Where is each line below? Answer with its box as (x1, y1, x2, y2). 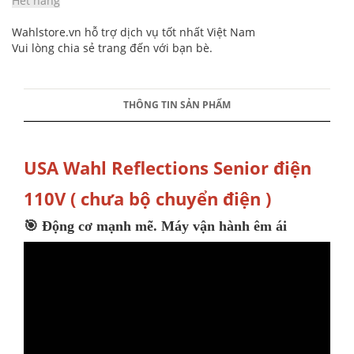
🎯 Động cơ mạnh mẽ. (24, 218, 161, 234)
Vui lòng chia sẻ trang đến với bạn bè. (12, 40, 213, 55)
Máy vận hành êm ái (161, 218, 287, 234)
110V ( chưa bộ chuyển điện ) (24, 186, 271, 210)
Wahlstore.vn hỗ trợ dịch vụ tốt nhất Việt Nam (12, 24, 255, 40)
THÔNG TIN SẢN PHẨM (123, 98, 231, 111)
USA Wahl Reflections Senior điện (24, 156, 311, 179)
